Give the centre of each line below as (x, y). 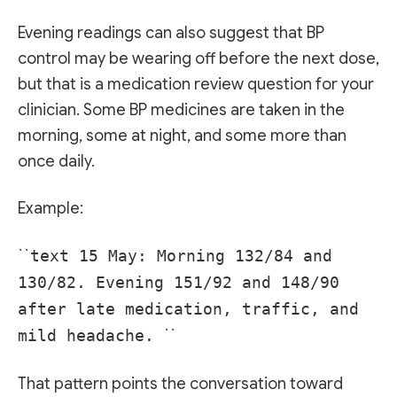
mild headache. (91, 336)
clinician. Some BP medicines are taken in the (181, 109)
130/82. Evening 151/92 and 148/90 (179, 283)
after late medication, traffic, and (188, 309)
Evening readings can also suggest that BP (171, 32)
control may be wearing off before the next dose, (198, 58)
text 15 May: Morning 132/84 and (181, 256)
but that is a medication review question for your (196, 84)
